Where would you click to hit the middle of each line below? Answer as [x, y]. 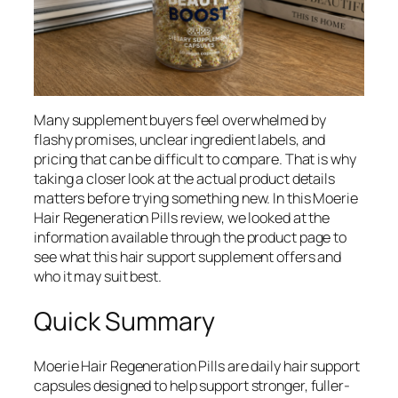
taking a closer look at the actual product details [184, 179]
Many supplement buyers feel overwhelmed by [180, 120]
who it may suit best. [98, 277]
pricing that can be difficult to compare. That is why [195, 159]
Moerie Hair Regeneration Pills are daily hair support [197, 366]
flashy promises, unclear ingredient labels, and [180, 140]
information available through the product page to [191, 238]
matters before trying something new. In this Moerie [196, 199]
